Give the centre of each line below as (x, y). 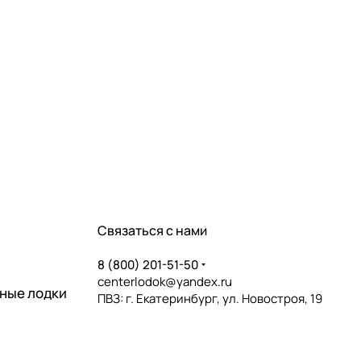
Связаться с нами (152, 230)
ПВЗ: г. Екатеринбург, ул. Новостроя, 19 (210, 299)
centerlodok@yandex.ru (165, 282)
